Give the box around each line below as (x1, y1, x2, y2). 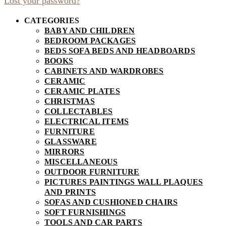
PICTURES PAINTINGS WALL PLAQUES (44, 178, 203, 187)
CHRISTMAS (44, 97, 95, 106)
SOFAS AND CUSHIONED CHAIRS (44, 198, 178, 207)
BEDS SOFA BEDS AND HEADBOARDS (44, 46, 195, 55)
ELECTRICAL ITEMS (44, 117, 129, 126)
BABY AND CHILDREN (44, 26, 135, 35)
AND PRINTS (44, 188, 96, 197)
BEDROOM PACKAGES (44, 36, 136, 45)
